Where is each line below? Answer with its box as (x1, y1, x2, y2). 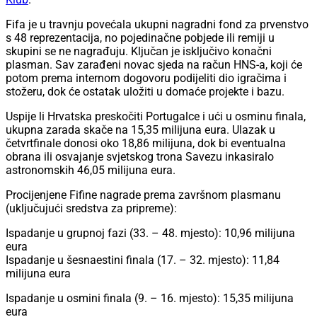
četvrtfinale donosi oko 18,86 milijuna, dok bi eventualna (6, 137, 286, 151)
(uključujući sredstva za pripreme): (6, 202, 177, 216)
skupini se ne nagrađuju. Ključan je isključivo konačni (6, 45, 272, 59)
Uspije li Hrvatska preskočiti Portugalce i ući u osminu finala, (6, 110, 306, 124)
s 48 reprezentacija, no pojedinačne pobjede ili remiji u (6, 31, 275, 45)
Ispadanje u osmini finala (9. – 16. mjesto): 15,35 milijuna (6, 292, 294, 306)
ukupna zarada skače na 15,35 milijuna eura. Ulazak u (6, 123, 275, 137)
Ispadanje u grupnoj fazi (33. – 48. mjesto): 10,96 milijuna (6, 226, 295, 241)
